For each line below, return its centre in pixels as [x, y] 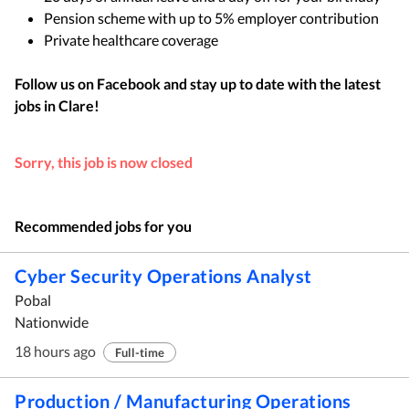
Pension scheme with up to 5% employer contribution [211, 18]
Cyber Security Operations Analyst [163, 276]
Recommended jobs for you [103, 226]
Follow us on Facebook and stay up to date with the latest [198, 84]
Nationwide [52, 322]
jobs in [35, 105]
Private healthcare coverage [132, 40]
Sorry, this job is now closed [104, 162]
